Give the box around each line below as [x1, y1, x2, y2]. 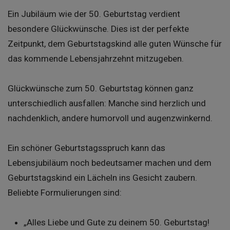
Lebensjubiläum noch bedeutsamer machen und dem [8, 158, 212, 168]
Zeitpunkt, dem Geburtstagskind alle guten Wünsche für [8, 39, 222, 49]
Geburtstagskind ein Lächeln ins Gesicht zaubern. [8, 172, 197, 183]
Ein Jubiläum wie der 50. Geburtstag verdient [8, 9, 180, 20]
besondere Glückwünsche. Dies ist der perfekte [8, 24, 189, 34]
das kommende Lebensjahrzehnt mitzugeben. [8, 53, 184, 64]
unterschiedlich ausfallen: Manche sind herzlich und [8, 98, 206, 109]
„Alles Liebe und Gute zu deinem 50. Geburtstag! [23, 217, 209, 228]
